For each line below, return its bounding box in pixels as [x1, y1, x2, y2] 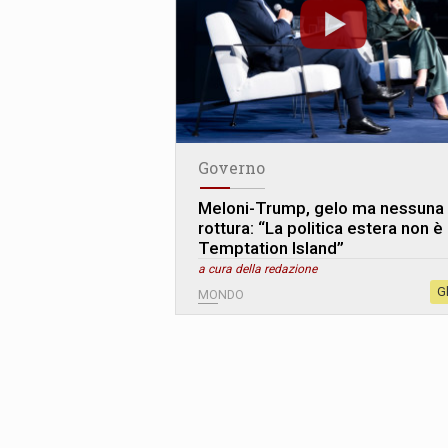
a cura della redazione [198, 262, 317, 277]
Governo [198, 157, 265, 179]
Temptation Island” [198, 238, 344, 259]
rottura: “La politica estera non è [198, 218, 443, 239]
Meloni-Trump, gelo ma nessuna [198, 198, 444, 219]
